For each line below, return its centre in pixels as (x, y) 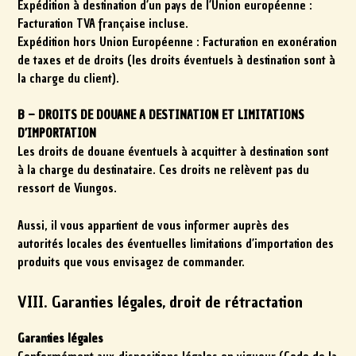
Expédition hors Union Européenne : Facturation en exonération (178, 42)
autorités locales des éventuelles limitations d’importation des (176, 244)
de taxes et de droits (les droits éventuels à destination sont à (177, 60)
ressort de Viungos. (68, 189)
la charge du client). (69, 78)
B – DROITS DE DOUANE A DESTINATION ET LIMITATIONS (161, 116)
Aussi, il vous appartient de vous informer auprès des (154, 225)
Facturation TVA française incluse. (103, 23)
